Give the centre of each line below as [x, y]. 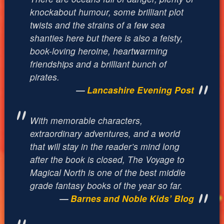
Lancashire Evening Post [141, 89]
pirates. [44, 76]
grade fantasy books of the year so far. [106, 185]
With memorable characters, [86, 120]
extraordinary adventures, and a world [105, 133]
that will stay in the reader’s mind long [104, 146]
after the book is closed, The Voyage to [107, 159]
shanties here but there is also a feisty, [106, 37]
